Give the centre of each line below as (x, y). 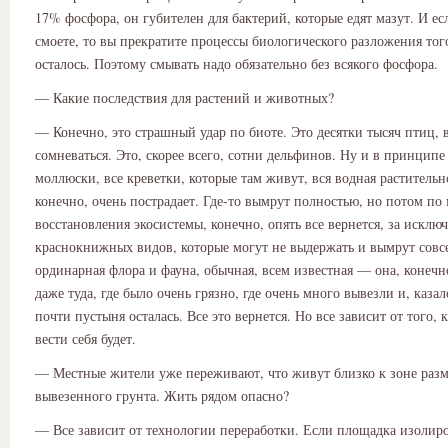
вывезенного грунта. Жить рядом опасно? (162, 396)
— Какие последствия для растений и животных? (184, 97)
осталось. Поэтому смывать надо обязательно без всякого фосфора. (236, 63)
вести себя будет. (85, 339)
